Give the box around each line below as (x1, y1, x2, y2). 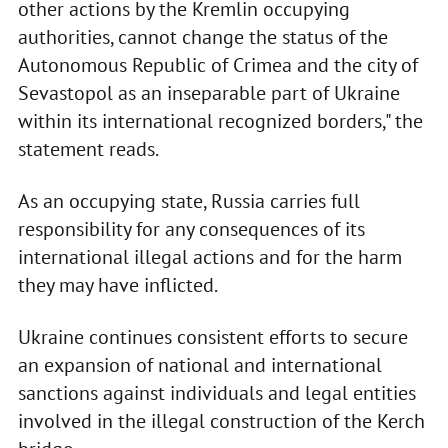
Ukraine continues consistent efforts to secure (17, 324, 408, 351)
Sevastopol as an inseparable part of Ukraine (17, 80, 400, 107)
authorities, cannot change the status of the (17, 24, 388, 51)
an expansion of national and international (17, 352, 382, 379)
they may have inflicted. (17, 272, 218, 299)
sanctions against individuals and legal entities (17, 380, 416, 407)
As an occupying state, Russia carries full (17, 188, 360, 215)
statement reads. (17, 136, 159, 163)
